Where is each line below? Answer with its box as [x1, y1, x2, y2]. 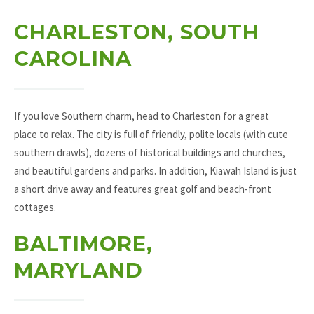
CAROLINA [14, 46, 132, 71]
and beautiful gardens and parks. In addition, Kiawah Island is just [14, 163, 297, 177]
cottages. [14, 200, 56, 214]
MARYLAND [14, 257, 143, 282]
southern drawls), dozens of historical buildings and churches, [14, 145, 285, 159]
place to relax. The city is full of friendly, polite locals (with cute [14, 127, 288, 141]
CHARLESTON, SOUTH [14, 19, 259, 44]
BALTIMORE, [14, 231, 153, 256]
